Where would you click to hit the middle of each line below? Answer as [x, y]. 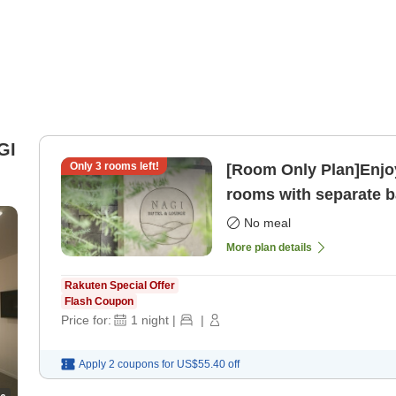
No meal [267, 223]
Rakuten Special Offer [120, 286]
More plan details [269, 248]
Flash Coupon [99, 302]
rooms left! [130, 167]
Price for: [86, 320]
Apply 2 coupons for [126, 365]
